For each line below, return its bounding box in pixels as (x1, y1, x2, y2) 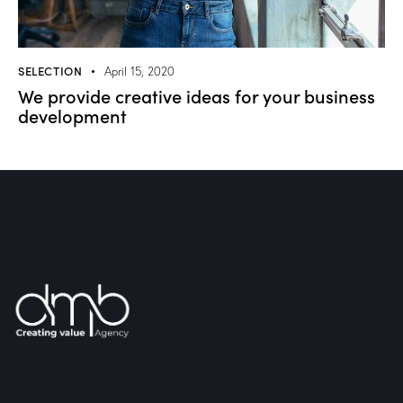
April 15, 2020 (104, 64, 175, 79)
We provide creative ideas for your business (18, 83, 375, 109)
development (18, 103, 127, 129)
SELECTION (18, 62, 83, 80)
